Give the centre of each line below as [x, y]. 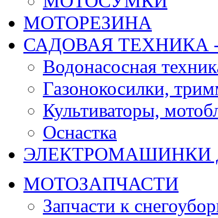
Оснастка [80, 132]
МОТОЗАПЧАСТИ [101, 184]
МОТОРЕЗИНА [88, 23]
